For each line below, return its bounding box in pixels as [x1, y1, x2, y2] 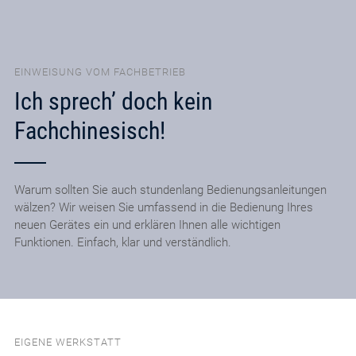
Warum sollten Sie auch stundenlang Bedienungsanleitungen [14, 183, 327, 198]
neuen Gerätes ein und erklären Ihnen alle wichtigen [14, 218, 281, 233]
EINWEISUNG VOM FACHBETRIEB [14, 65, 186, 78]
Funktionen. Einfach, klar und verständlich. [14, 235, 231, 250]
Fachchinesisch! [14, 117, 165, 145]
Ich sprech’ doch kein [14, 87, 213, 116]
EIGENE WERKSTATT [14, 336, 122, 349]
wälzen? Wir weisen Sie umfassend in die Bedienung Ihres [14, 200, 313, 215]
